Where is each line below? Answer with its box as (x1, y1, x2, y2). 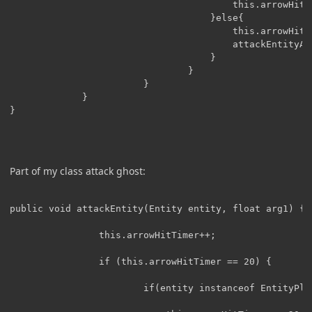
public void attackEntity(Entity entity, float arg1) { (10, 203, 305, 214)
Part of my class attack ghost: (10, 164, 146, 178)
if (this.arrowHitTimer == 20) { (10, 256, 272, 267)
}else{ (10, 12, 54, 23)
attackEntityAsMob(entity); (10, 38, 54, 49)
